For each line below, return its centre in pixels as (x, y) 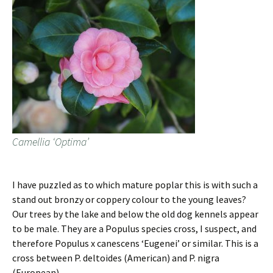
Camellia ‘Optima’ (51, 142)
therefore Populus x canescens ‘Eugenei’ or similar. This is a (135, 243)
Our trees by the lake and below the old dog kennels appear (135, 214)
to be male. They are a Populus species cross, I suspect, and (134, 229)
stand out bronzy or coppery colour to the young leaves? (129, 200)
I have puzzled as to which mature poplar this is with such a (135, 185)
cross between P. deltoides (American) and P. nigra (116, 258)
